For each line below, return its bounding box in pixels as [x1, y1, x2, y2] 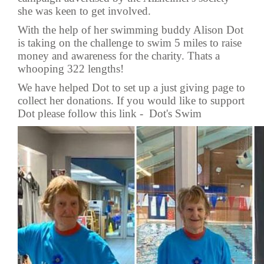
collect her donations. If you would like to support [18, 94, 245, 107]
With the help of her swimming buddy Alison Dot [18, 24, 243, 36]
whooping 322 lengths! [18, 62, 124, 75]
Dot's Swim [149, 107, 202, 120]
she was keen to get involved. [18, 5, 151, 17]
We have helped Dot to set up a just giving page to [18, 81, 245, 94]
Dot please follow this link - [18, 107, 149, 120]
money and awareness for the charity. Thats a [18, 49, 220, 62]
